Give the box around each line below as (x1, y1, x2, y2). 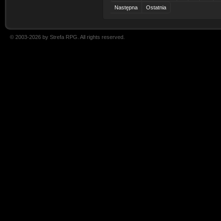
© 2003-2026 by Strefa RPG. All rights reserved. (10, 34, 125, 40)
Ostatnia (146, 4, 166, 10)
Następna (114, 4, 138, 10)
